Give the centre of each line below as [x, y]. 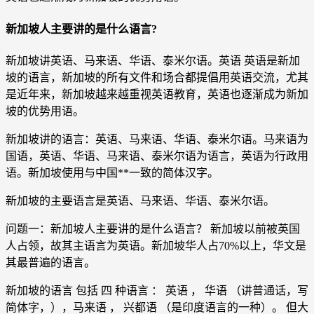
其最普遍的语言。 [50, 262]
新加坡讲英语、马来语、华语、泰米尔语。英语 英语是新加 [153, 60]
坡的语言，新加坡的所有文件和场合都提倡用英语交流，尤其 [157, 77]
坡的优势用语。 [45, 111]
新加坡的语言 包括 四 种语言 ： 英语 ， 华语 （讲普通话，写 [157, 290]
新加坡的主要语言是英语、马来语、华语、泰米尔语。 [140, 200]
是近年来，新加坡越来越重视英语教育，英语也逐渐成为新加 [157, 94]
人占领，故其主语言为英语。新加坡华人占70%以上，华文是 [156, 245]
